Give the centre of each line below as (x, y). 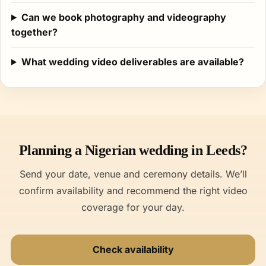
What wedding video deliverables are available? (132, 62)
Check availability (133, 249)
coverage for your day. (133, 207)
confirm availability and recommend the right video (133, 191)
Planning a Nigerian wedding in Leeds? (133, 150)
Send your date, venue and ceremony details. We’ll (133, 174)
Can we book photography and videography (123, 17)
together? (34, 32)
